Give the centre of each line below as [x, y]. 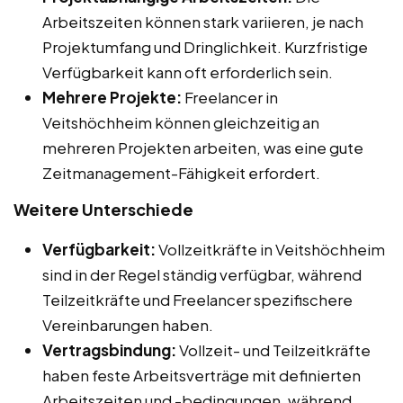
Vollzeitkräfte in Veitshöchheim [270, 250]
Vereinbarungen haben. [128, 325]
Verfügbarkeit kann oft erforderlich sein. [188, 72]
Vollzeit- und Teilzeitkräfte [273, 350]
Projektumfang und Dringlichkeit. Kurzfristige [205, 47]
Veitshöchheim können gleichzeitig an [181, 123]
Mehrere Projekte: [112, 98]
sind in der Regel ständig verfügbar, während [202, 275]
